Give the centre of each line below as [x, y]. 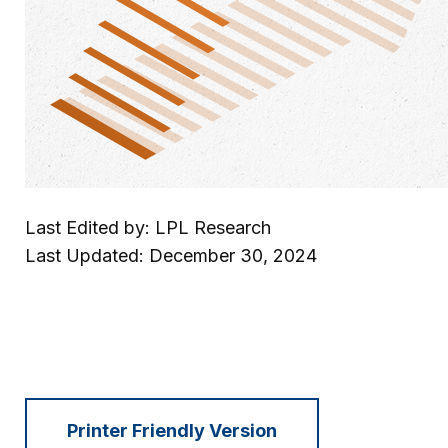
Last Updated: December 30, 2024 [171, 255]
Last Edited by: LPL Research [148, 227]
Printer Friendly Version [171, 430]
